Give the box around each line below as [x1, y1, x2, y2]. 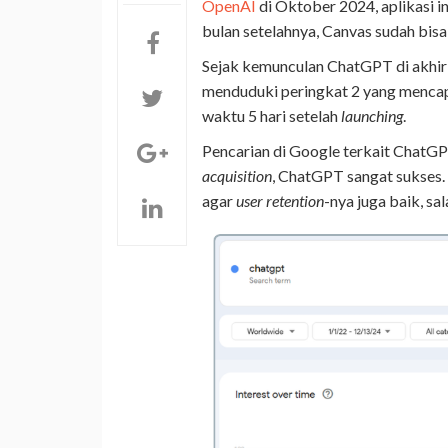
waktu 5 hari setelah [202, 105, 341, 125]
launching [341, 105, 403, 125]
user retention [236, 190, 324, 210]
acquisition [202, 165, 272, 185]
